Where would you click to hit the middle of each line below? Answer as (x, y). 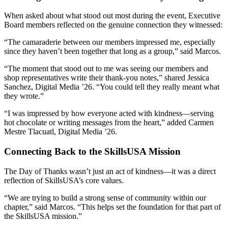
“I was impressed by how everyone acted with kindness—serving (109, 113)
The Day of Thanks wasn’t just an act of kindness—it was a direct (110, 171)
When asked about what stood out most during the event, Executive (112, 16)
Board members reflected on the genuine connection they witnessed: (113, 25)
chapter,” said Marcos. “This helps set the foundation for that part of (112, 207)
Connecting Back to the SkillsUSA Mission (92, 152)
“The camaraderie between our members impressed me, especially (110, 42)
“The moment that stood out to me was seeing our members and (106, 69)
